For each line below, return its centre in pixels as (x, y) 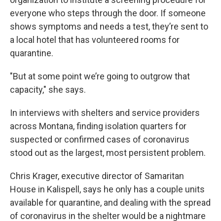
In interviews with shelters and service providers (105, 112)
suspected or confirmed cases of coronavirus (100, 139)
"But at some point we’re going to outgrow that (100, 76)
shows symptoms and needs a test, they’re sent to (109, 26)
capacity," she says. (48, 89)
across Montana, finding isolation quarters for (98, 126)
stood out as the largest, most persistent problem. (108, 152)
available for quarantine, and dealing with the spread (110, 202)
